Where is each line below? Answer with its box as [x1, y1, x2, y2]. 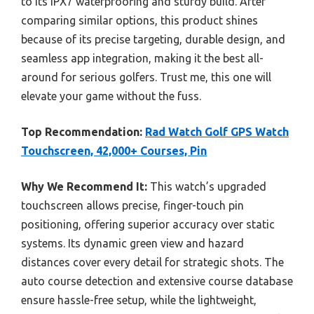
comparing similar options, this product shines [21, 13, 258, 27]
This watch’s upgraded [147, 179, 266, 193]
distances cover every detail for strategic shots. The [21, 255, 284, 268]
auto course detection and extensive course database [21, 274, 293, 287]
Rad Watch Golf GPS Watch [145, 125, 289, 138]
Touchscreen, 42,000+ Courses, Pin [21, 144, 207, 157]
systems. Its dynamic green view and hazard [21, 236, 244, 250]
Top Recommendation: [21, 125, 142, 138]
